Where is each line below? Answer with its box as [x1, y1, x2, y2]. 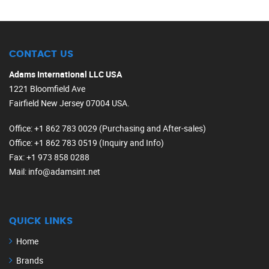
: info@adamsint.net [25, 165, 100, 177]
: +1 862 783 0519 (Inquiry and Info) [31, 136, 164, 148]
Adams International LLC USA [9, 68, 122, 80]
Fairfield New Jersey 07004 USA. [9, 97, 130, 109]
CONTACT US [9, 49, 73, 59]
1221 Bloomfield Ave [9, 82, 85, 94]
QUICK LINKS [9, 216, 73, 226]
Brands [16, 254, 43, 266]
